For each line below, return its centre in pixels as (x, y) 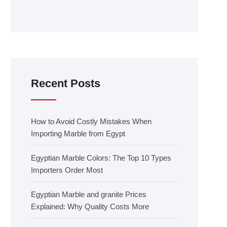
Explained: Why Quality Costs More (90, 206)
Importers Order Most (67, 170)
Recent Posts (66, 83)
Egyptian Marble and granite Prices (89, 194)
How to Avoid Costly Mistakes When (91, 121)
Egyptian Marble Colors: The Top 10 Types (101, 158)
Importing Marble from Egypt (78, 134)
